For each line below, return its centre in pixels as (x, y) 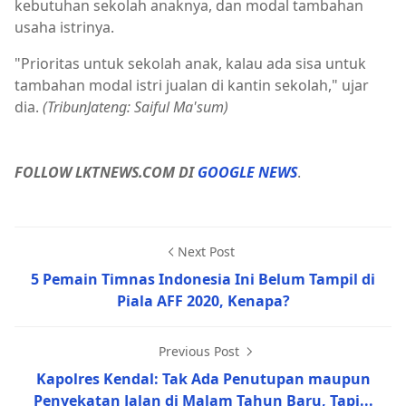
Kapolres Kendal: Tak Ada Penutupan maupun (203, 379)
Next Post (206, 251)
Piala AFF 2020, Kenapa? (203, 301)
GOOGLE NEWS (247, 172)
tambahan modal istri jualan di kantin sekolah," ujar (192, 85)
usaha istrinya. (64, 27)
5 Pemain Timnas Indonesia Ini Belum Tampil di (203, 279)
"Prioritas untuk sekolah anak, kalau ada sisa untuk (190, 63)
